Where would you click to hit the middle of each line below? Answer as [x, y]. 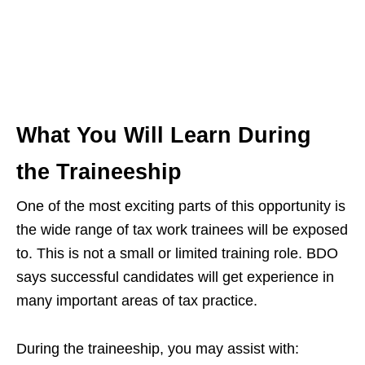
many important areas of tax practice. [137, 301]
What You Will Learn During [164, 135]
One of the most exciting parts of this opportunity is [181, 206]
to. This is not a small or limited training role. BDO [177, 253]
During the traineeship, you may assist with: [158, 349]
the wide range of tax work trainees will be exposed [182, 230]
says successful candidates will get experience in [175, 277]
